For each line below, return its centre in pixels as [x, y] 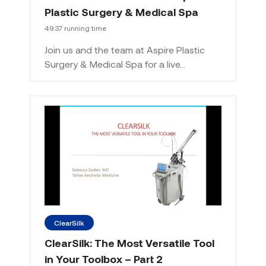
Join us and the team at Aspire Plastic [125, 50]
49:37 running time [75, 28]
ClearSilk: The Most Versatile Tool [129, 243]
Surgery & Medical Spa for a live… [115, 64]
